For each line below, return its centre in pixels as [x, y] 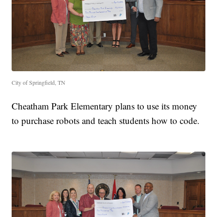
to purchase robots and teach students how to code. [106, 120]
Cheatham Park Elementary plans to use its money [105, 106]
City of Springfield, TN [39, 82]
